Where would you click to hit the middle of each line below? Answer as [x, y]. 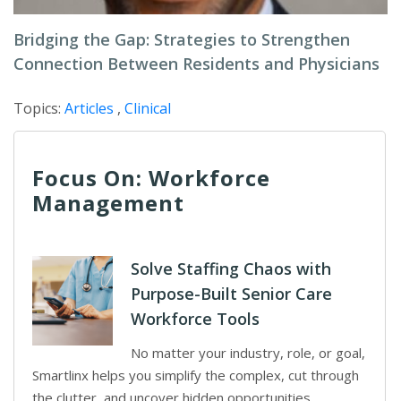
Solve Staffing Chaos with [231, 269]
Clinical [148, 108]
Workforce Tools [195, 319]
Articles [89, 108]
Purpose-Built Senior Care [231, 294]
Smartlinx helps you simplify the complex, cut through [196, 375]
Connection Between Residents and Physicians [196, 64]
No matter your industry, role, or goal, [248, 353]
